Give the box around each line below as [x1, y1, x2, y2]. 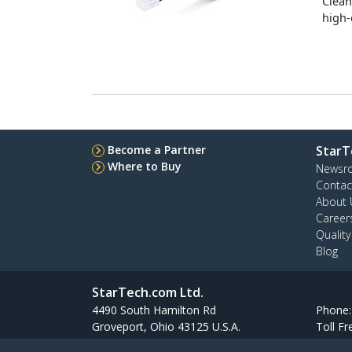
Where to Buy [108, 159, 181, 174]
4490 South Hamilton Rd [92, 302, 216, 317]
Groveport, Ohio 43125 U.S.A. [92, 319, 240, 334]
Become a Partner [108, 142, 206, 157]
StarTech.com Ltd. [92, 284, 203, 301]
